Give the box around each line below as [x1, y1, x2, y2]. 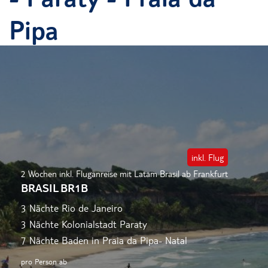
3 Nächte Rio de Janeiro [21, 202, 123, 215]
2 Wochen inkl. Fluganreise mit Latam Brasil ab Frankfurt [21, 168, 228, 179]
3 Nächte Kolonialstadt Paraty [21, 218, 147, 231]
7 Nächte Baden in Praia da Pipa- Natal [21, 234, 187, 247]
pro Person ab [21, 257, 67, 267]
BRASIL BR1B [21, 181, 88, 195]
